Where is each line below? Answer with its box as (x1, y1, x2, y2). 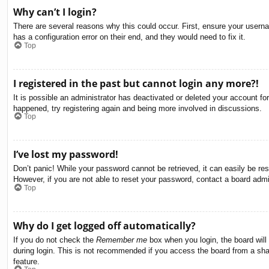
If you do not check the (13, 235, 96, 244)
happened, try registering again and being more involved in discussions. (13, 103, 262, 113)
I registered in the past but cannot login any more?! (13, 76, 259, 90)
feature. (13, 256, 40, 266)
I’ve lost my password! (13, 148, 118, 162)
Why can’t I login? (13, 5, 97, 19)
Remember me (96, 235, 147, 244)
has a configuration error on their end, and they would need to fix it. (13, 32, 246, 42)
